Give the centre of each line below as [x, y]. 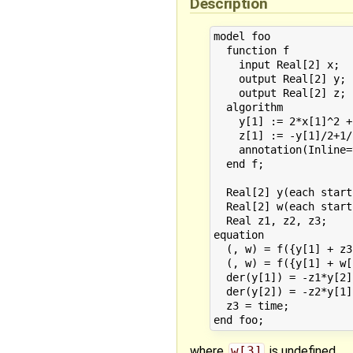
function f [251, 51]
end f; [238, 164]
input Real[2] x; [276, 65]
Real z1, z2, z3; [270, 221]
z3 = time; [251, 306]
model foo [242, 37]
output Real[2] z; [279, 93]
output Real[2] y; [279, 79]
